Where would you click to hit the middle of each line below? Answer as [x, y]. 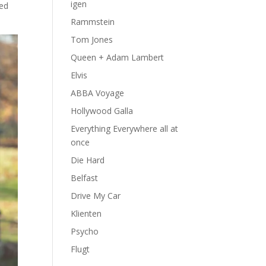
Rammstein [93, 22]
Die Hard [88, 160]
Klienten [86, 213]
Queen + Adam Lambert [118, 57]
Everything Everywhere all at [125, 129]
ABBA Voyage [98, 93]
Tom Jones [92, 39]
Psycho [85, 231]
